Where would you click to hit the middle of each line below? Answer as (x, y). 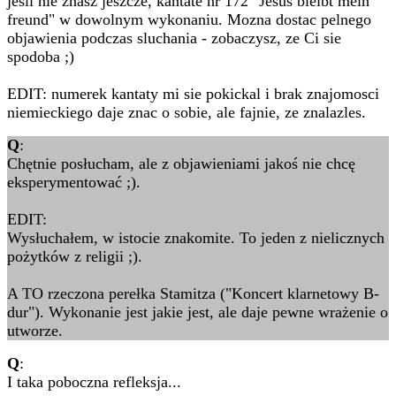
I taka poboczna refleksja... (94, 382)
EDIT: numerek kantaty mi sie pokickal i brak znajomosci (193, 94)
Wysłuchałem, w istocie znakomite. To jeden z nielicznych (196, 238)
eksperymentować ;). (74, 182)
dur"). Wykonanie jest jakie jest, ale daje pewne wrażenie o (198, 312)
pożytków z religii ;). (75, 256)
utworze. (35, 331)
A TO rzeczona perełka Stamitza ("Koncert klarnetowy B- (193, 293)
